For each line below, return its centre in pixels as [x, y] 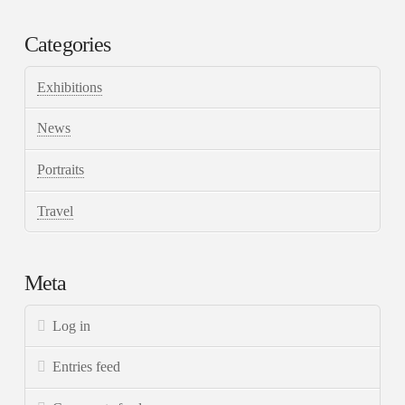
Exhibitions [70, 87]
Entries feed [86, 367]
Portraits [61, 170]
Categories [67, 45]
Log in [71, 325]
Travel [56, 211]
